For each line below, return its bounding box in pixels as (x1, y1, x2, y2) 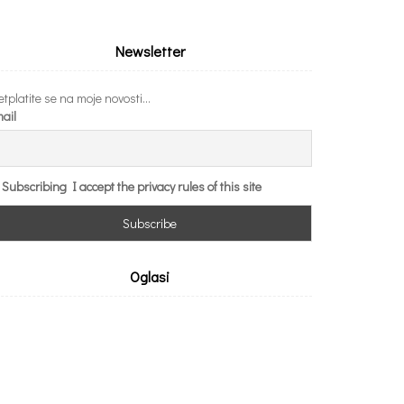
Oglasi (130, 266, 170, 286)
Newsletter (115, 41, 185, 60)
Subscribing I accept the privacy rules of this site (2, 177, 262, 195)
